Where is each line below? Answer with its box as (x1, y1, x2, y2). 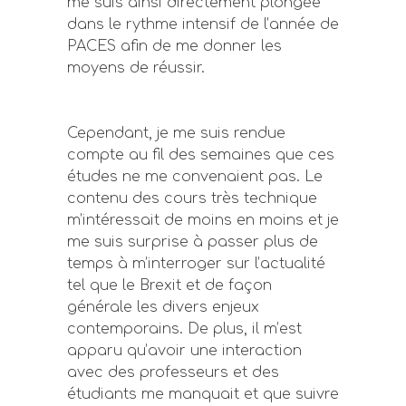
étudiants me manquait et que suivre (67, 386, 339, 402)
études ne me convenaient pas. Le (67, 169, 323, 185)
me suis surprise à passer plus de (67, 234, 318, 250)
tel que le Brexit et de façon (67, 277, 272, 294)
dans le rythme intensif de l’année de (67, 16, 339, 33)
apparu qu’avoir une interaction (67, 343, 302, 359)
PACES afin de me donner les (67, 38, 282, 54)
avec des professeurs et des (67, 364, 279, 381)
